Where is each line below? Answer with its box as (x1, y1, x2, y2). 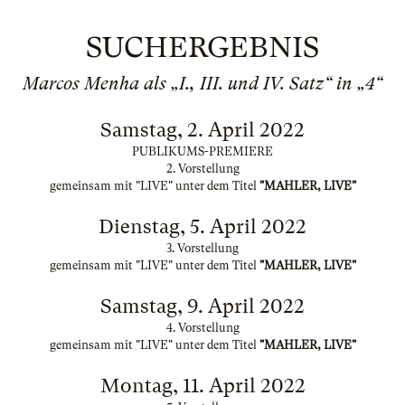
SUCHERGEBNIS (86, 31, 319, 64)
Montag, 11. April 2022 (99, 374, 306, 397)
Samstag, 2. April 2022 (100, 118, 305, 141)
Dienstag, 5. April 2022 (99, 215, 306, 238)
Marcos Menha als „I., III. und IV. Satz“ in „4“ (23, 73, 382, 94)
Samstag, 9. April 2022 (100, 295, 305, 317)
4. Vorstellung (165, 321, 240, 334)
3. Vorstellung (166, 241, 239, 255)
